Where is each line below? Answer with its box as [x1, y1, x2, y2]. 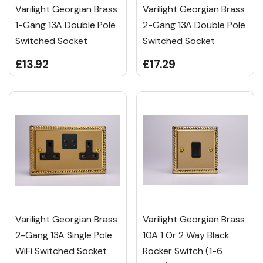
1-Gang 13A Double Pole [15, 19, 116, 32]
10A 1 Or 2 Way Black [143, 229, 230, 242]
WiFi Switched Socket [15, 245, 107, 258]
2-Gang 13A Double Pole [143, 19, 245, 32]
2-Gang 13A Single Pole [15, 229, 112, 242]
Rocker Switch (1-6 [143, 245, 222, 258]
